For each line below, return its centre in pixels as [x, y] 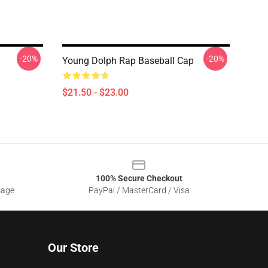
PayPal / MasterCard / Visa [139, 190]
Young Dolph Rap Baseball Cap [128, 61]
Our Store [73, 248]
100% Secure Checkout [139, 178]
